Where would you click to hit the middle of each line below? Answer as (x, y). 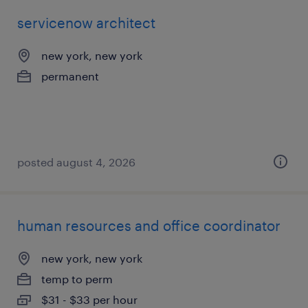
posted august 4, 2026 (76, 162)
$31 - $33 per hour (89, 299)
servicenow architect (86, 23)
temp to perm (77, 279)
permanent (70, 76)
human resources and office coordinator (149, 225)
